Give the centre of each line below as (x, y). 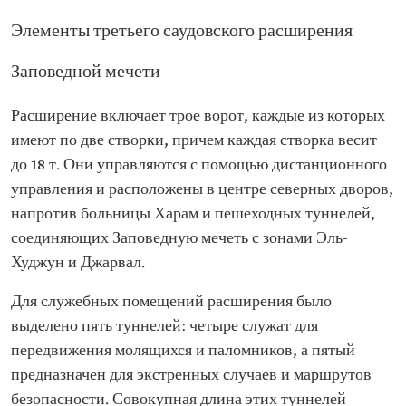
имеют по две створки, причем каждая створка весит (194, 141)
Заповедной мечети (86, 72)
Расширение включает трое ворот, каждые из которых (198, 116)
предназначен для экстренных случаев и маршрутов (191, 376)
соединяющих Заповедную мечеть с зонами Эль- (179, 239)
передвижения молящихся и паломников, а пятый (183, 351)
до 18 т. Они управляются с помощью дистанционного (199, 165)
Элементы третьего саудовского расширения (182, 32)
